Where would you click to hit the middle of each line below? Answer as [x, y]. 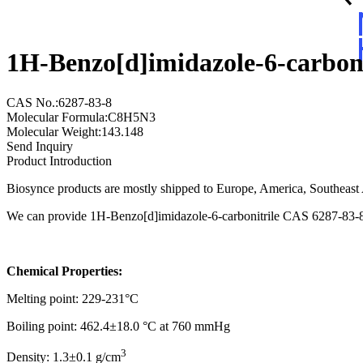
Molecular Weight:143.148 [75, 131]
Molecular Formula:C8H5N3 [81, 117]
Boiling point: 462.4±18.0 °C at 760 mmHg [118, 326]
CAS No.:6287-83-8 [59, 102]
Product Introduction [59, 160]
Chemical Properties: [64, 271]
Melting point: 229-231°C [73, 298]
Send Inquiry [40, 146]
